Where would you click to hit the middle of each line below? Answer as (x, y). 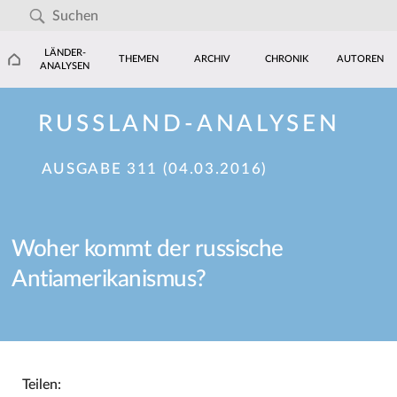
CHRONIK (286, 59)
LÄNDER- (65, 52)
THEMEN (139, 59)
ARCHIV (213, 59)
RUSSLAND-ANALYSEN (189, 125)
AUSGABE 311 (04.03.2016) (154, 169)
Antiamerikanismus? (109, 280)
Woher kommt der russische (148, 249)
